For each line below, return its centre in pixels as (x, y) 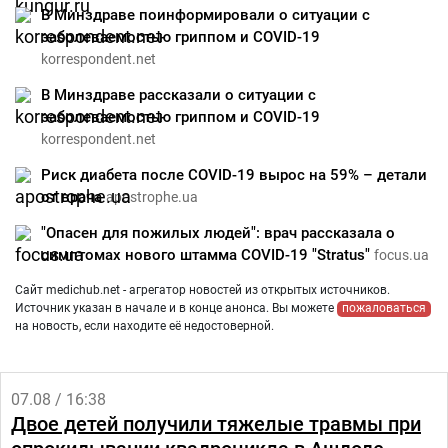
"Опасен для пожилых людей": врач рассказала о (218, 233)
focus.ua (401, 255)
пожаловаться (384, 308)
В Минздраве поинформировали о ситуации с (205, 15)
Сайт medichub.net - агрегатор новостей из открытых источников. (202, 290)
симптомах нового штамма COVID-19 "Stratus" (207, 255)
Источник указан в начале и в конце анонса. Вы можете (176, 308)
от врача (73, 197)
